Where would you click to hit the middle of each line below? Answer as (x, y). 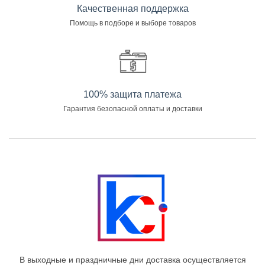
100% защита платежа (132, 94)
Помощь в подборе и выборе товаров (132, 23)
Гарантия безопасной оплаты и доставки (132, 109)
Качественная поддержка (132, 9)
